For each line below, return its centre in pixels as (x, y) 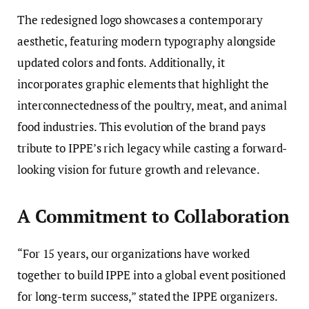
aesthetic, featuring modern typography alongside (147, 41)
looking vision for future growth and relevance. (139, 169)
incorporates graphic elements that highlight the (143, 83)
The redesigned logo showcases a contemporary (140, 19)
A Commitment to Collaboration (153, 216)
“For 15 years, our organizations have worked (134, 254)
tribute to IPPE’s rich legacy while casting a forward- (152, 148)
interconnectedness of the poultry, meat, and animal (152, 105)
